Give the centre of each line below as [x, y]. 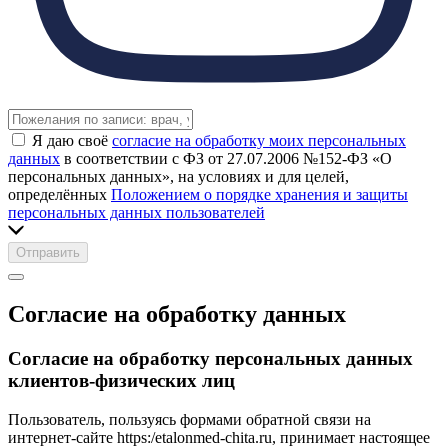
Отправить [48, 253]
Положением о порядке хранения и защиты [259, 195]
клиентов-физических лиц [121, 381]
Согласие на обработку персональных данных [210, 359]
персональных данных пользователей [136, 213]
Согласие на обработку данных [177, 314]
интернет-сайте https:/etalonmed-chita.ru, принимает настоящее [219, 437]
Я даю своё [72, 141]
